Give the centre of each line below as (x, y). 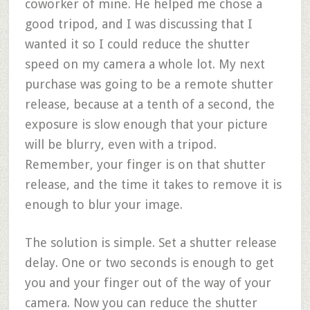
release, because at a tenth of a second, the (149, 104)
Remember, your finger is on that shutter (145, 164)
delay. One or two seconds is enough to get (149, 263)
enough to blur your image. (103, 204)
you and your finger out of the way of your (148, 283)
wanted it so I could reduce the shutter (137, 44)
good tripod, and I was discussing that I (138, 24)
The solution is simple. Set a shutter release (151, 243)
